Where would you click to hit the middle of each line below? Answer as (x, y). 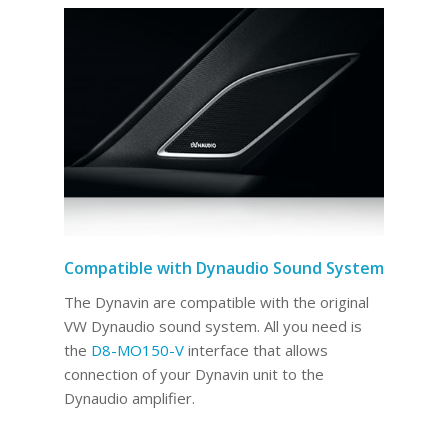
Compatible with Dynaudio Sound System (223, 268)
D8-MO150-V (137, 349)
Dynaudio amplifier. (129, 397)
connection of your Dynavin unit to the (193, 373)
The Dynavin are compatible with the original (216, 301)
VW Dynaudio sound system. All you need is (212, 325)
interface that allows (255, 349)
